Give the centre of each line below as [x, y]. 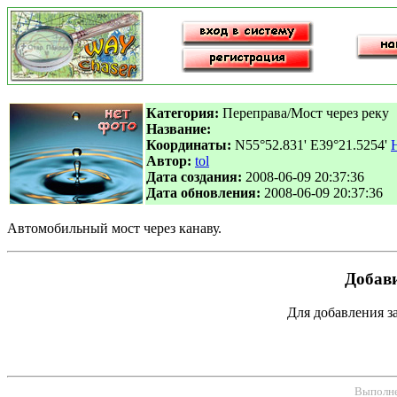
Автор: [169, 161]
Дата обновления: [203, 193]
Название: [179, 129]
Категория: [183, 113]
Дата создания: [194, 177]
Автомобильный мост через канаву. [114, 228]
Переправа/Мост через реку [304, 113]
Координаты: [189, 145]
